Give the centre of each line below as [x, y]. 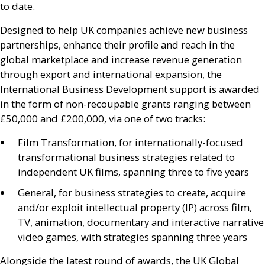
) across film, [223, 207]
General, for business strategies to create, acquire [132, 193]
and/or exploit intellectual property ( [101, 207]
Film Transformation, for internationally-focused [130, 142]
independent [49, 172]
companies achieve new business [171, 30]
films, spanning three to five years [171, 172]
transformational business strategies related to [126, 157]
